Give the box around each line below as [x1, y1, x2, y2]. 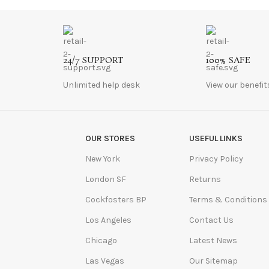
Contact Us [189, 214, 234, 225]
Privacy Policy [189, 153, 244, 164]
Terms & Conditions [189, 194, 268, 205]
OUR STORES [85, 133, 135, 144]
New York [85, 153, 120, 164]
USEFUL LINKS [189, 133, 243, 144]
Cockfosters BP [85, 194, 147, 205]
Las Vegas [85, 255, 124, 266]
